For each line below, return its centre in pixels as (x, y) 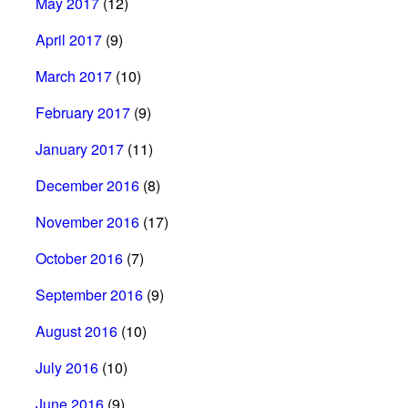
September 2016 (89, 294)
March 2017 (74, 76)
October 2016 (79, 258)
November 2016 (87, 221)
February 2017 (83, 112)
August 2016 (76, 331)
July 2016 (67, 367)
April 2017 (69, 39)
